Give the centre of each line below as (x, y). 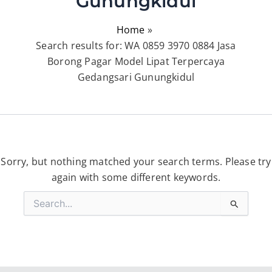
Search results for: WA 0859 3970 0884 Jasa (136, 45)
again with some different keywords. (136, 177)
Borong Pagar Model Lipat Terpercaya (136, 61)
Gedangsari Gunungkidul (136, 77)
